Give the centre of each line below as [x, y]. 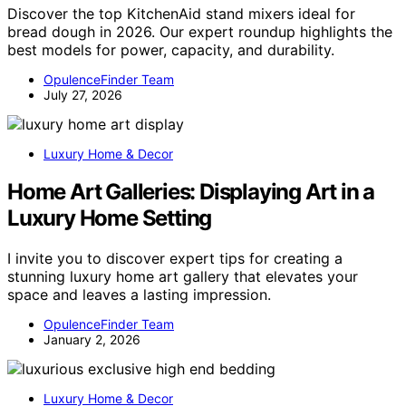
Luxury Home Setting [110, 218]
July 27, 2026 [83, 94]
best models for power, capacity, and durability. [171, 49]
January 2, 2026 [92, 340]
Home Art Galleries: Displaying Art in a [191, 192]
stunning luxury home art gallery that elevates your [183, 277]
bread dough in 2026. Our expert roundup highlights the [200, 31]
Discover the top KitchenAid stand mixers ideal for [181, 13]
